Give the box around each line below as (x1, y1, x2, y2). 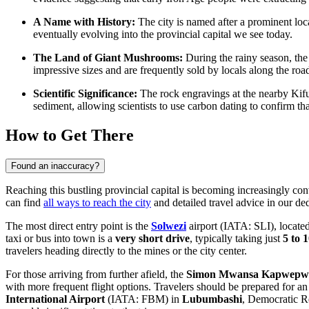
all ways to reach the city (43, 196, 151, 208)
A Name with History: (33, 15, 135, 28)
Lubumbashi (182, 292, 242, 305)
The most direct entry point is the (6, 219, 151, 232)
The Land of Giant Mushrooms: (33, 51, 183, 63)
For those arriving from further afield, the (6, 268, 186, 280)
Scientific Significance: (33, 87, 137, 99)
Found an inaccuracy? (11, 160, 99, 171)
